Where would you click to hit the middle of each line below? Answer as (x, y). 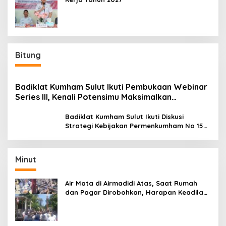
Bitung (28, 55)
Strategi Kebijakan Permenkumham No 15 (134, 125)
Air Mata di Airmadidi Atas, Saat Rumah (131, 183)
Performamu (40, 107)
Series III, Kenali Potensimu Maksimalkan (93, 97)
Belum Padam (88, 201)
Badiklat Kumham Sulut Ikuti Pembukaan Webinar (111, 87)
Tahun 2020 (84, 134)
